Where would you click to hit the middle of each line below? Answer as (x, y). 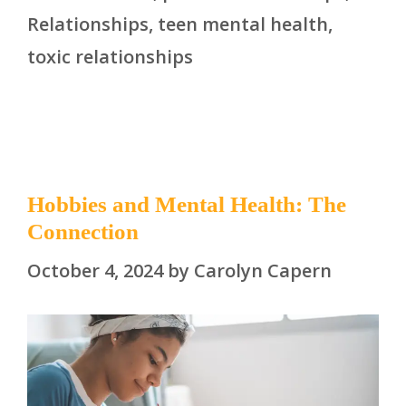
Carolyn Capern (263, 271)
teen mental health (243, 24)
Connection (83, 232)
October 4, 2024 (95, 271)
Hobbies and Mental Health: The (187, 205)
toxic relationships (110, 57)
